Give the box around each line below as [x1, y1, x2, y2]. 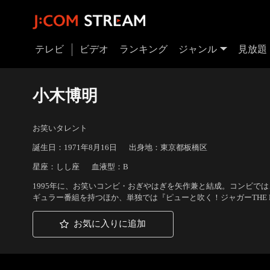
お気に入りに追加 [74, 219, 146, 229]
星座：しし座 [32, 162, 80, 172]
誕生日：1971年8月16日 [32, 143, 117, 152]
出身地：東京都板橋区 [128, 143, 207, 152]
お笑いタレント [32, 124, 87, 133]
